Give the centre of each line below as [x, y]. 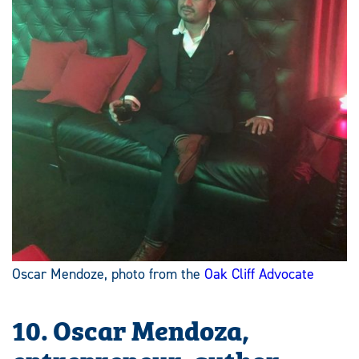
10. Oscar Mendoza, [131, 328]
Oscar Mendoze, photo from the [108, 274]
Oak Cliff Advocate [259, 274]
